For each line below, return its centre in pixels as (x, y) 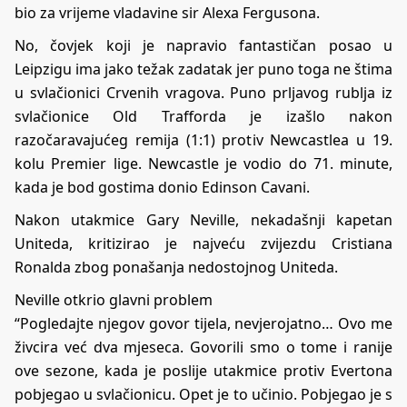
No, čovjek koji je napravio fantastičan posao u (203, 45)
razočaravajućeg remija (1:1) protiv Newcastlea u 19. (203, 139)
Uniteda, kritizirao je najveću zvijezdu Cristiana (203, 243)
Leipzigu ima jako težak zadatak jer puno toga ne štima (203, 69)
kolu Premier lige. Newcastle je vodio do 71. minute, (203, 163)
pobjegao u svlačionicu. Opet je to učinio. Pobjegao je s (203, 394)
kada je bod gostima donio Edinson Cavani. (162, 187)
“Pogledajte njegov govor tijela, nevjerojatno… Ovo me (203, 323)
